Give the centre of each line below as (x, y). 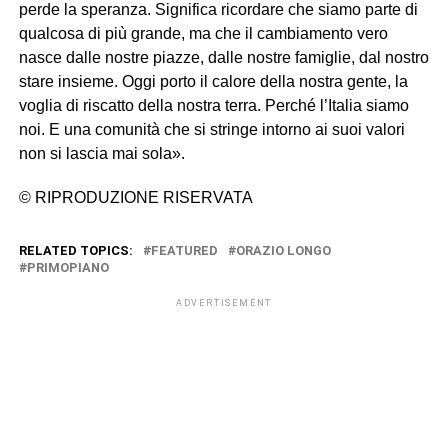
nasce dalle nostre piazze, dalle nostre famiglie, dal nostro (223, 57)
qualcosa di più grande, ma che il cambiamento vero (203, 33)
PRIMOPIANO (67, 267)
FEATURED (184, 250)
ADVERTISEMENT (224, 303)
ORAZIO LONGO (283, 250)
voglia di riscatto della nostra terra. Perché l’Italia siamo (213, 105)
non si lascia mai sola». (101, 153)
